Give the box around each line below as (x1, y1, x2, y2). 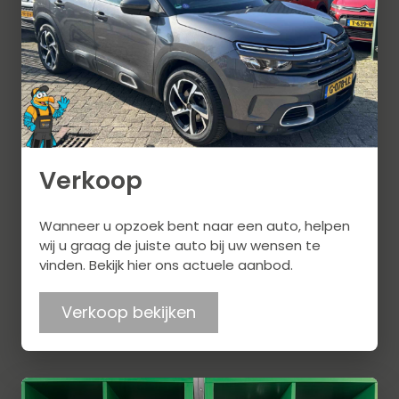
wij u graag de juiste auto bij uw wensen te (39, 236, 321, 256)
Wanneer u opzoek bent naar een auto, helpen (39, 216, 350, 236)
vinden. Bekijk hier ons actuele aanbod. (39, 256, 293, 275)
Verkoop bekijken (61, 301, 196, 324)
